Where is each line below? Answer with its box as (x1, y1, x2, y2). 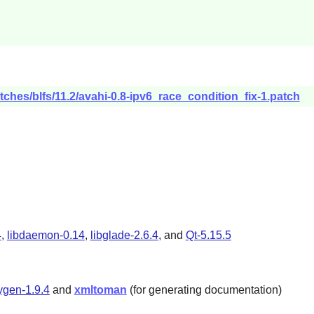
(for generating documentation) (126, 283, 282, 296)
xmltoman (74, 283, 127, 296)
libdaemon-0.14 (6, 229, 85, 242)
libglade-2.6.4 (90, 229, 158, 242)
